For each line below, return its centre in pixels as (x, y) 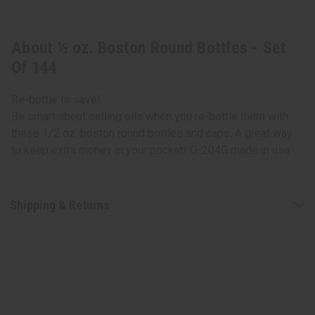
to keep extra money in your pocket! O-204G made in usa (150, 150)
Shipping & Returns (59, 205)
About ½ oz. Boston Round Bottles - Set (149, 48)
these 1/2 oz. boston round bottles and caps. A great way (152, 134)
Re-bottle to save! (56, 100)
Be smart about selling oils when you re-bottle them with (150, 117)
